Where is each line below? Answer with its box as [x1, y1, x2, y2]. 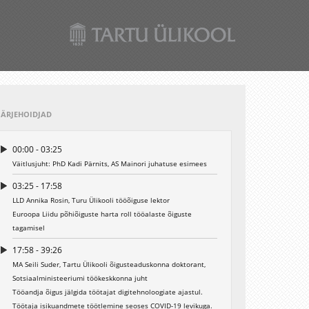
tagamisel [12, 223, 45, 232]
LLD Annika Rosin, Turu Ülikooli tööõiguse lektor [12, 195, 170, 205]
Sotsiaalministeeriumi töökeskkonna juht [12, 273, 148, 283]
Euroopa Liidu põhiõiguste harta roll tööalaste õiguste [12, 209, 192, 219]
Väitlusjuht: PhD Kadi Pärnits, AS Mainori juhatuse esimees [12, 159, 207, 168]
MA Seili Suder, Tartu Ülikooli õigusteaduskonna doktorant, [12, 259, 206, 269]
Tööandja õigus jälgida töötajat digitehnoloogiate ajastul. [12, 287, 203, 297]
